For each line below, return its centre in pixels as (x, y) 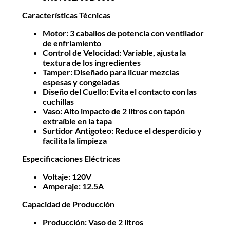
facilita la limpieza (74, 140)
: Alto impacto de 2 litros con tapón (122, 111)
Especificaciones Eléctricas (71, 158)
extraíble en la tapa (77, 121)
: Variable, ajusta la (152, 52)
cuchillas (58, 101)
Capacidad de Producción (68, 204)
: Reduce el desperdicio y (156, 130)
